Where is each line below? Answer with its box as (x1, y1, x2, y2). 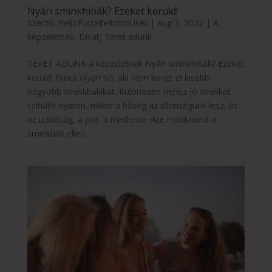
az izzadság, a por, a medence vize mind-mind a (27, 113, 216, 125)
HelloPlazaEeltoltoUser (57, 16, 148, 29)
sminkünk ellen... (27, 127, 90, 139)
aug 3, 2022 (157, 16, 203, 29)
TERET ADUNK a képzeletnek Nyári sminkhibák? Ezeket (27, 57, 244, 69)
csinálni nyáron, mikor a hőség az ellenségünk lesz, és (27, 99, 238, 111)
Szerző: (27, 16, 58, 29)
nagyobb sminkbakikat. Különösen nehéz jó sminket (27, 85, 231, 97)
